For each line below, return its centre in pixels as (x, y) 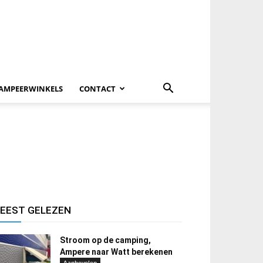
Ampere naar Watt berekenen (116, 252)
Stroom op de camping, (105, 240)
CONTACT (97, 89)
